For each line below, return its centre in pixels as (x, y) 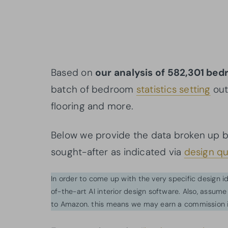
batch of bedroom (94, 89)
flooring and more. (92, 106)
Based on (73, 72)
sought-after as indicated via (118, 152)
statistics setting (173, 89)
